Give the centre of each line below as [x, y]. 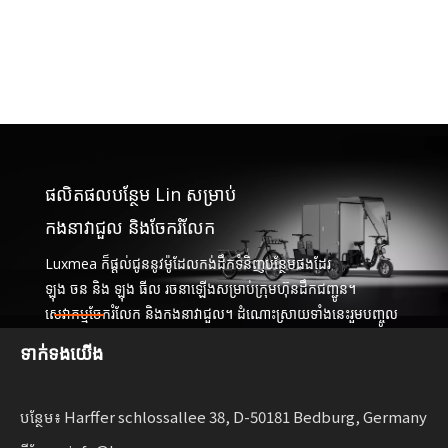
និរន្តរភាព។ [72, 389]
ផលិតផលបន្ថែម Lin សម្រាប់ [142, 194]
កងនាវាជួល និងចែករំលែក [129, 227]
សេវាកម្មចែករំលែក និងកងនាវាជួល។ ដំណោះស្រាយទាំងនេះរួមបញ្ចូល [221, 314]
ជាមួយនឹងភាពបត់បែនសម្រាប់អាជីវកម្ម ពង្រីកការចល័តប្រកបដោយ [216, 364]
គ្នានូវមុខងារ [77, 339]
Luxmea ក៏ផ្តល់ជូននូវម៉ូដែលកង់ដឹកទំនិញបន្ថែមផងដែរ [189, 264]
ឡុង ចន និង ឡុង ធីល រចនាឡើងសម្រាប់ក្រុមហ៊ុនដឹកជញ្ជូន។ [200, 289]
